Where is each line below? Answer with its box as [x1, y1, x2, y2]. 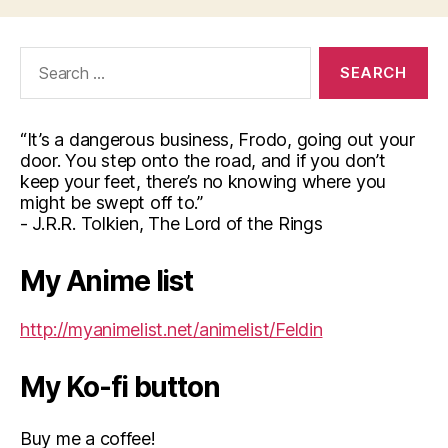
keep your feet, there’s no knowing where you [20, 170, 387, 192]
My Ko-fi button [20, 369, 220, 404]
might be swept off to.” [20, 191, 203, 213]
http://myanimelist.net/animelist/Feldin [20, 318, 323, 340]
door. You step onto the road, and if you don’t [20, 149, 386, 171]
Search [11, 45, 67, 67]
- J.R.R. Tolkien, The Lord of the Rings [20, 212, 323, 234]
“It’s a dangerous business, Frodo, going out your [20, 128, 415, 150]
